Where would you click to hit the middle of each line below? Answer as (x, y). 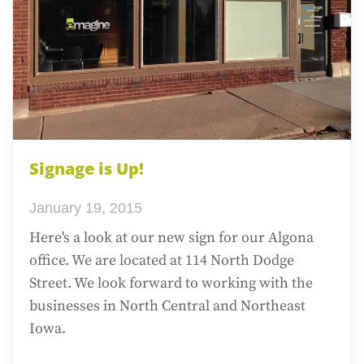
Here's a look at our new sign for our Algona (171, 238)
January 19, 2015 (86, 208)
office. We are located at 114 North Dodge (162, 260)
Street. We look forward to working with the (171, 283)
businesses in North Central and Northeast (167, 306)
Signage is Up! (87, 169)
